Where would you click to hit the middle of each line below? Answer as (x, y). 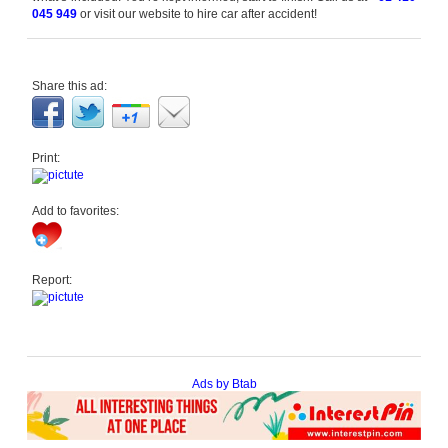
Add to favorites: (76, 211)
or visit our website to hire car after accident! (197, 14)
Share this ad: (70, 86)
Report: (52, 280)
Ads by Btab (224, 384)
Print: (46, 158)
